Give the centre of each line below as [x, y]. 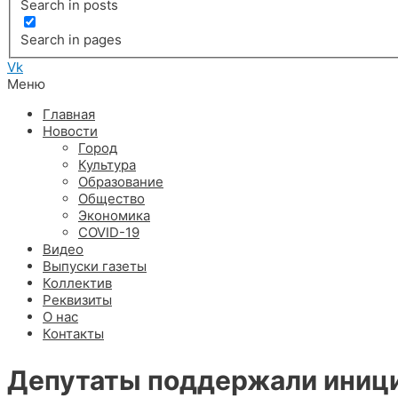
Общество [111, 198]
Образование [121, 181]
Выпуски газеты [95, 266]
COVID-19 [109, 232]
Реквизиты [77, 299]
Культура [107, 164]
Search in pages [72, 40]
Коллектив [77, 283]
